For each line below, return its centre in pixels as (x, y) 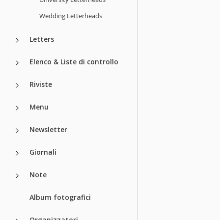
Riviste (41, 84)
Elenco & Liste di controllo (74, 61)
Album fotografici (60, 197)
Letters (42, 39)
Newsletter (48, 129)
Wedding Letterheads (71, 15)
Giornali (43, 152)
